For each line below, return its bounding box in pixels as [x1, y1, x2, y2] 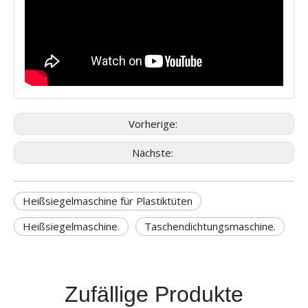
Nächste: [132, 146, 176, 160]
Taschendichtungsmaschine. [144, 219, 276, 234]
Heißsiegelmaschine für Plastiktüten [23, 194, 192, 208]
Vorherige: [128, 117, 180, 131]
